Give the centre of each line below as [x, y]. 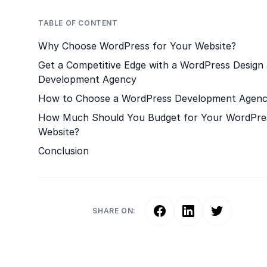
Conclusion [63, 151]
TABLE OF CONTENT [78, 23]
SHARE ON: [114, 211]
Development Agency [87, 79]
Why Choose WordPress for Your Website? [137, 46]
